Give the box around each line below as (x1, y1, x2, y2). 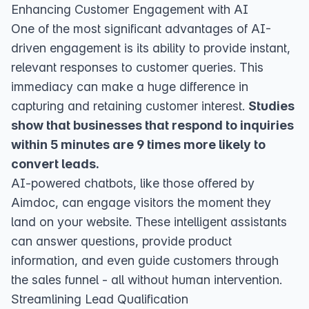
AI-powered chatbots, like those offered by (11, 176, 255, 190)
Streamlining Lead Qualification (11, 292, 188, 306)
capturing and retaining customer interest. (11, 99, 248, 113)
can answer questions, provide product (11, 234, 232, 248)
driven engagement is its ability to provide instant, (11, 41, 290, 55)
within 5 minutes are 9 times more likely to (11, 137, 266, 152)
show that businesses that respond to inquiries (11, 118, 294, 132)
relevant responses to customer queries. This (11, 60, 263, 74)
